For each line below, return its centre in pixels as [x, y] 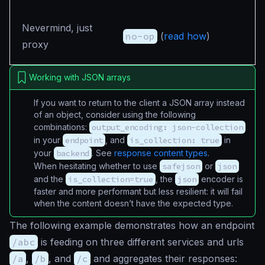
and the [50, 179]
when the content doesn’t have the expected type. [133, 203]
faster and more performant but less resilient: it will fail [138, 191]
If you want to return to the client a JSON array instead [139, 103]
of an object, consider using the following [115, 114]
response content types [161, 153]
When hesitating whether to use [97, 166]
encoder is [221, 179]
